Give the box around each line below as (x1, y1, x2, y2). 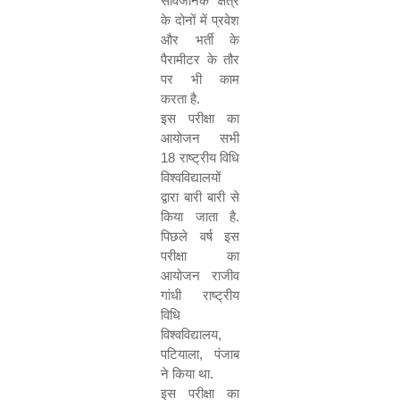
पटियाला (161, 346, 199, 362)
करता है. (161, 91, 200, 106)
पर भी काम (161, 71, 239, 87)
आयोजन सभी (161, 130, 239, 146)
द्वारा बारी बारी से (161, 189, 239, 204)
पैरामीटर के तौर (161, 52, 239, 67)
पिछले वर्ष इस (161, 229, 239, 244)
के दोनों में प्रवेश (161, 12, 239, 28)
